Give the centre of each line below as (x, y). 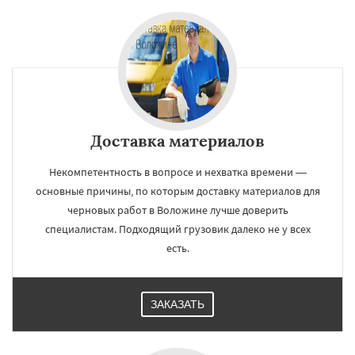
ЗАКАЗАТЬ (177, 304)
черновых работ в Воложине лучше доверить (177, 210)
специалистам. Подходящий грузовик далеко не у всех (177, 229)
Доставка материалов (177, 140)
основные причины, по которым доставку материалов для (177, 191)
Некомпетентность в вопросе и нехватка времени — (177, 172)
